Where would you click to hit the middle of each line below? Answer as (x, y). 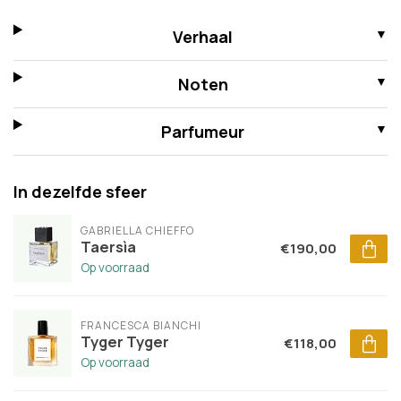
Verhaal (203, 37)
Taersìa (108, 247)
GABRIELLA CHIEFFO (137, 231)
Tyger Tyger (125, 342)
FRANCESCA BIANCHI (141, 326)
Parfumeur (203, 132)
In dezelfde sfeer (80, 192)
